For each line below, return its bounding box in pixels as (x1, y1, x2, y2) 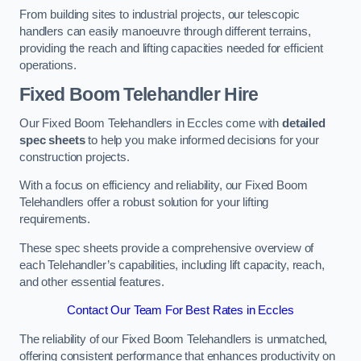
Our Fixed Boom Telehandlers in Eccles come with (19, 116, 283, 130)
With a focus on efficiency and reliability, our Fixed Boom (19, 179, 308, 193)
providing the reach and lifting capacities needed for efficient (19, 41, 323, 55)
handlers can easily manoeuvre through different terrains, (19, 24, 311, 38)
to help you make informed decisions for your (85, 133, 319, 147)
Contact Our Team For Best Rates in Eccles (67, 304, 294, 317)
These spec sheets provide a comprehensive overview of (19, 241, 314, 255)
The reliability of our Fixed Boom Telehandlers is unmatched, (19, 332, 328, 346)
